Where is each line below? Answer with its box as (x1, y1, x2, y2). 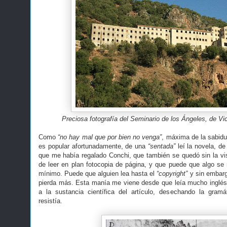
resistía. (39, 197, 62, 205)
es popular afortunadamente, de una (39, 142, 148, 150)
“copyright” (157, 170, 190, 177)
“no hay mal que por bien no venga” (58, 133, 162, 141)
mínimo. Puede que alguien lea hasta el (39, 170, 157, 177)
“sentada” (147, 142, 175, 150)
